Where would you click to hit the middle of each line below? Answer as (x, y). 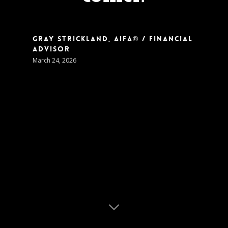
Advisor (51, 49)
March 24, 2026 (54, 60)
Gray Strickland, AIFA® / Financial (113, 39)
